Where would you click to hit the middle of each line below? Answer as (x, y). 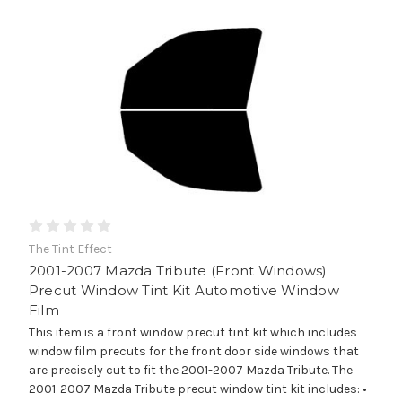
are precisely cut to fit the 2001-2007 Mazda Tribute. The (190, 370)
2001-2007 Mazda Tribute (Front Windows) (178, 270)
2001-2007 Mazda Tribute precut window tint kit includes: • (197, 389)
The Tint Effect (70, 249)
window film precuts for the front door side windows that (193, 351)
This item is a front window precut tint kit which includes (192, 332)
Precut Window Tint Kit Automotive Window (184, 290)
